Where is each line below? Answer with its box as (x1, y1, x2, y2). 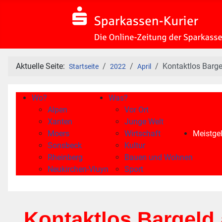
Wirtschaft (124, 129, 161, 138)
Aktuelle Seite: (16, 61, 69, 71)
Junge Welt (124, 117, 164, 126)
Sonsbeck (48, 141, 82, 150)
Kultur (124, 141, 145, 150)
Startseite (69, 62, 99, 70)
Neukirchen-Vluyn (48, 165, 109, 174)
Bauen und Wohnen (124, 153, 193, 162)
